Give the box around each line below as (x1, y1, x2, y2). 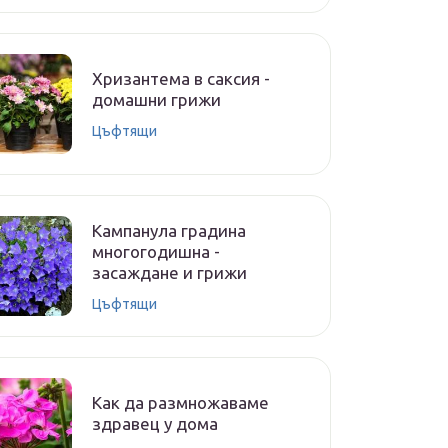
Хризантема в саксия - (92, 69, 270, 88)
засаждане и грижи (92, 262, 247, 282)
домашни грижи (92, 90, 221, 109)
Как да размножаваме (92, 393, 269, 412)
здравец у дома (92, 414, 218, 433)
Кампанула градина (92, 220, 246, 240)
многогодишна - (92, 241, 220, 261)
